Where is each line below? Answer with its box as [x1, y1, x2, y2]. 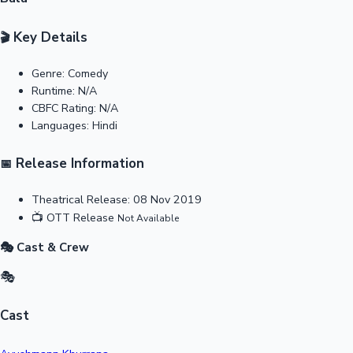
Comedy [68, 66, 108, 82]
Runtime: [32, 84, 75, 99]
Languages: [32, 118, 89, 134]
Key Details [9, 28, 87, 46]
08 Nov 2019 [133, 192, 202, 207]
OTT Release [43, 210, 117, 225]
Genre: [32, 66, 65, 82]
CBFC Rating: [32, 101, 96, 117]
